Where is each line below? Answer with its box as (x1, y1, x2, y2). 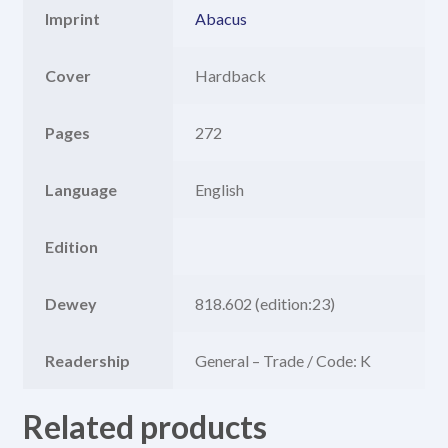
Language (45, 179, 118, 199)
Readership (45, 350, 131, 370)
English (195, 179, 245, 199)
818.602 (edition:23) (195, 293, 336, 313)
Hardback (195, 65, 267, 85)
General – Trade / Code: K (195, 350, 372, 370)
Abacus (195, 8, 248, 28)
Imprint (45, 8, 101, 28)
